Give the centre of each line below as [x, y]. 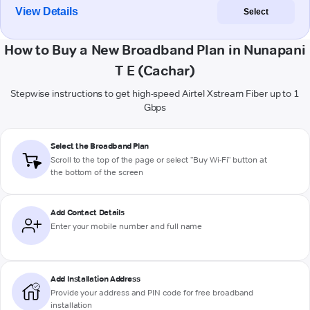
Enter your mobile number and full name [127, 226]
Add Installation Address [95, 279]
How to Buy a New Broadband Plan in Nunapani [155, 50]
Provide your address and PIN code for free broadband [152, 293]
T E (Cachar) [155, 71]
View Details [47, 12]
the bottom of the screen [97, 172]
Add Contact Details [88, 212]
